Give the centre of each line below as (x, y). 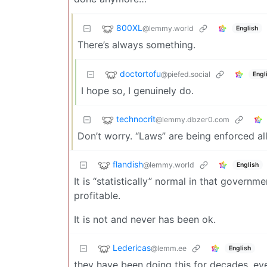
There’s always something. (136, 45)
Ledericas (132, 248)
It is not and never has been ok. (145, 219)
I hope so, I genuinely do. (137, 91)
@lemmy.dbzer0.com (193, 120)
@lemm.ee (169, 249)
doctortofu (140, 74)
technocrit (136, 119)
